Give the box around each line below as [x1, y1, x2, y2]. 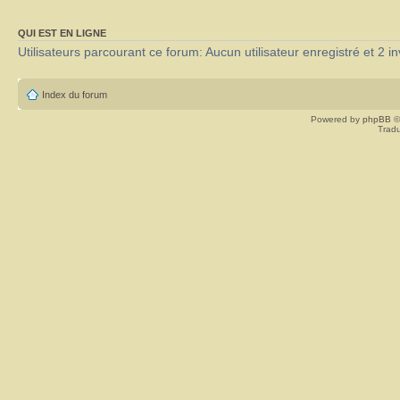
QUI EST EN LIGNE [18, 27, 106, 38]
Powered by [311, 113, 362, 124]
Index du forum [42, 88, 107, 100]
